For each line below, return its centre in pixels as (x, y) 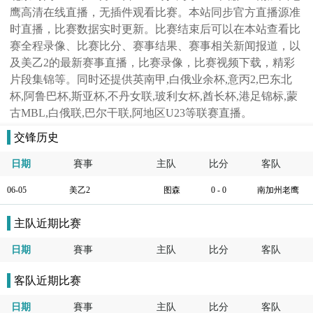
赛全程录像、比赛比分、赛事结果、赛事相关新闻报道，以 (155, 46)
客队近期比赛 (48, 281)
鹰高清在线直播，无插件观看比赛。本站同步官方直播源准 (155, 12)
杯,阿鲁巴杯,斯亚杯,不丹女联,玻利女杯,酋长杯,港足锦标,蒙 (154, 96)
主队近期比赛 (48, 223)
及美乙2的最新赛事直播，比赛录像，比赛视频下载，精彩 (153, 63)
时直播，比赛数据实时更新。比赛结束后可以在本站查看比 (155, 29)
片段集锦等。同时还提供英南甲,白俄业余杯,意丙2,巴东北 (151, 79)
